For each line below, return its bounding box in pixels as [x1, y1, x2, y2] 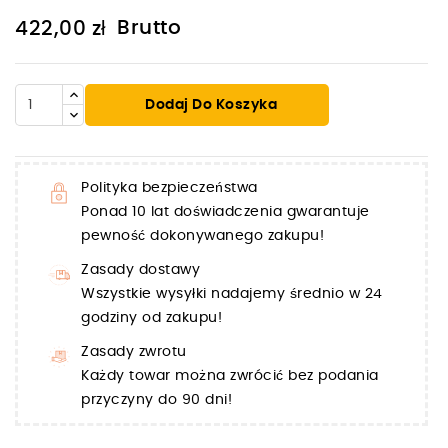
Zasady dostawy [81, 262, 200, 277]
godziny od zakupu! [81, 310, 222, 325]
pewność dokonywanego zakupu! [81, 228, 324, 243]
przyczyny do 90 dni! [81, 392, 232, 407]
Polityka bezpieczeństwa [81, 180, 258, 195]
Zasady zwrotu [81, 344, 187, 359]
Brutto [117, 17, 181, 38]
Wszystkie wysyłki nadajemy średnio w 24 [81, 286, 383, 301]
